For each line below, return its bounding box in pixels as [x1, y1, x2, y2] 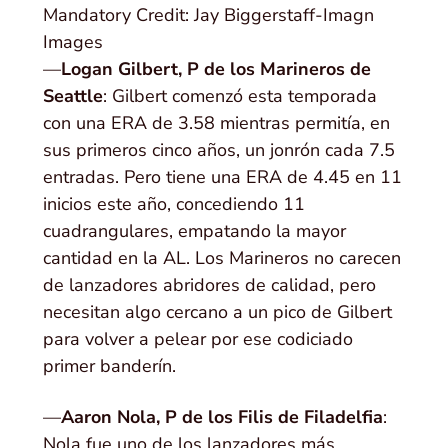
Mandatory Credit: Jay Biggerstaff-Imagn [43, 3, 375, 28]
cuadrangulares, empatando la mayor [43, 219, 347, 244]
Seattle [43, 84, 104, 109]
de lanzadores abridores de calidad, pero [43, 273, 377, 298]
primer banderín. [43, 354, 177, 379]
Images [43, 30, 104, 55]
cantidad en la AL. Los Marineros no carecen [43, 246, 402, 271]
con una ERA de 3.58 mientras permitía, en [43, 111, 391, 136]
